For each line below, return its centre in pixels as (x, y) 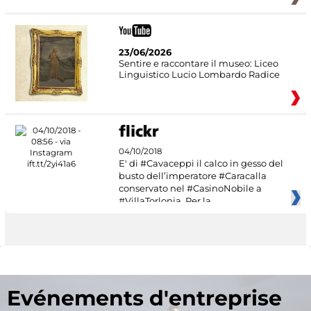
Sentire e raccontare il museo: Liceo (198, 63)
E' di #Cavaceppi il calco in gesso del (201, 163)
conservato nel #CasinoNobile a (190, 188)
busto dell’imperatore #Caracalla (192, 176)
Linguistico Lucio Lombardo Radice (199, 74)
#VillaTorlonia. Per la (165, 201)
